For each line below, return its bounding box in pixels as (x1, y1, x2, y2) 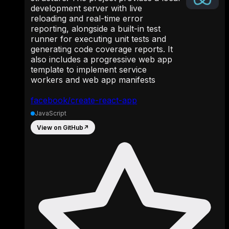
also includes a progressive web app (31, 54, 172, 65)
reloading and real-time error (31, 13, 143, 24)
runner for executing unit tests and (31, 34, 166, 44)
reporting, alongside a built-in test (31, 24, 161, 34)
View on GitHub (37, 123, 83, 131)
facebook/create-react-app (31, 95, 137, 106)
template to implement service (31, 64, 147, 75)
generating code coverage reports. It (31, 44, 173, 55)
